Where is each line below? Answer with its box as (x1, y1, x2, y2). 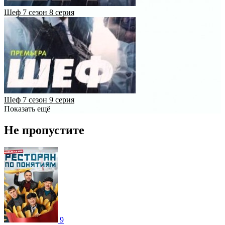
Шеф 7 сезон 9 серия (4, 95, 74, 104)
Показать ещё (4, 104, 50, 113)
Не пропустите (4, 123, 84, 137)
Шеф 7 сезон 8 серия (4, 8, 74, 17)
